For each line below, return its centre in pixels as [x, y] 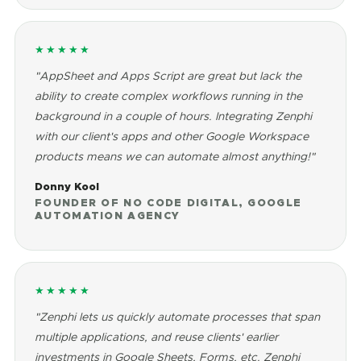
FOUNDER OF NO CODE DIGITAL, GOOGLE [168, 203]
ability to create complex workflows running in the [168, 96]
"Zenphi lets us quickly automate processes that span [177, 317]
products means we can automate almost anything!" [175, 156]
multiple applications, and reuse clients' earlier [156, 337]
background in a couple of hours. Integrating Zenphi [173, 116]
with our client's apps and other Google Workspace [172, 136]
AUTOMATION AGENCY [108, 216]
